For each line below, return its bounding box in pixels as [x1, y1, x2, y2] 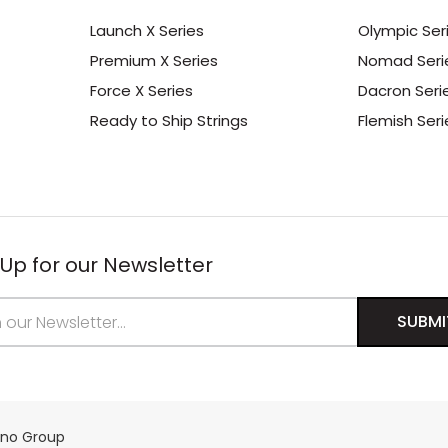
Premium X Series [89, 50, 218, 72]
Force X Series [89, 80, 193, 102]
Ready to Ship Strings [89, 110, 248, 132]
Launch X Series [89, 20, 204, 42]
